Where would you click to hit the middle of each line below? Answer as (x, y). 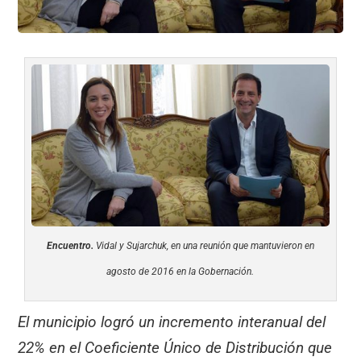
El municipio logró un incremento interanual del (172, 322)
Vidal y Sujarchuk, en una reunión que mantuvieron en (203, 245)
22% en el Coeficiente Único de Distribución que (175, 347)
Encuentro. (70, 245)
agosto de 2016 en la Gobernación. (180, 271)
